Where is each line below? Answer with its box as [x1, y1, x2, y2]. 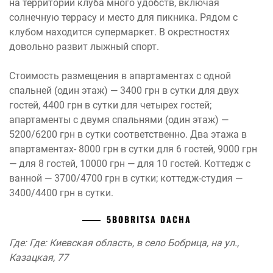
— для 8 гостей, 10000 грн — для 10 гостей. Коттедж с [9, 158, 250, 170]
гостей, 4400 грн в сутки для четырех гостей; [9, 99, 211, 112]
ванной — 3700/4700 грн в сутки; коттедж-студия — [9, 172, 243, 185]
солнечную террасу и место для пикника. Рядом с [9, 12, 238, 24]
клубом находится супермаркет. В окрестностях [9, 26, 230, 38]
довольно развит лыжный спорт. [9, 41, 159, 53]
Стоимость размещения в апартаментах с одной [9, 70, 231, 82]
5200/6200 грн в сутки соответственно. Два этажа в [9, 129, 247, 141]
